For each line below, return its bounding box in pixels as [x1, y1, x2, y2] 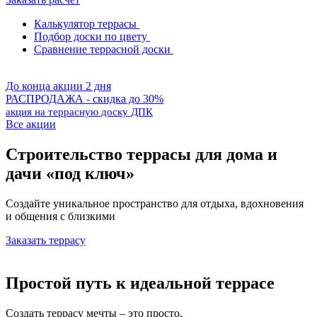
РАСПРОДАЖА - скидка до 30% [6, 93, 163, 105]
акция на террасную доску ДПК [6, 106, 153, 117]
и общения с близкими [6, 209, 115, 222]
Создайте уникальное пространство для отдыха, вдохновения [6, 197, 304, 209]
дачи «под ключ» [6, 163, 134, 183]
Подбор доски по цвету [34, 30, 147, 42]
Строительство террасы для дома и [6, 144, 277, 163]
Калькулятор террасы [34, 18, 137, 30]
